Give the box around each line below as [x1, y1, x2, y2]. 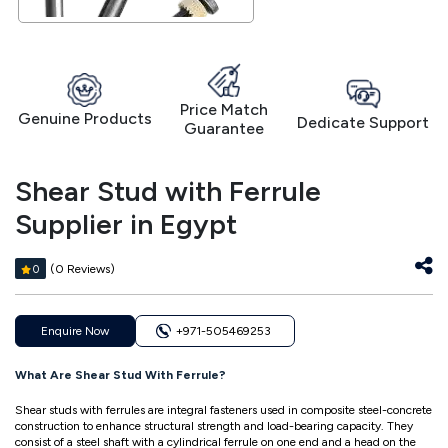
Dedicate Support [297, 113, 430, 133]
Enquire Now [41, 323, 109, 338]
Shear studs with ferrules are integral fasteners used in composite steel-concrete [15, 403, 432, 418]
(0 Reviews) [50, 261, 115, 276]
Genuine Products [17, 109, 152, 129]
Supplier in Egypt [15, 206, 237, 241]
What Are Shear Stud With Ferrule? [15, 367, 226, 382]
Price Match [179, 99, 268, 119]
